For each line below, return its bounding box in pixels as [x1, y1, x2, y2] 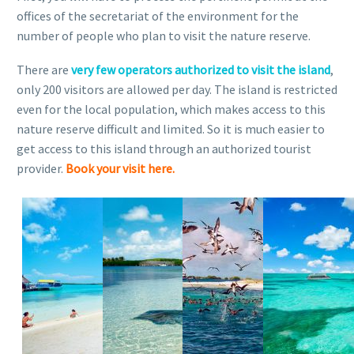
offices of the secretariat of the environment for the [17, 7, 299, 24]
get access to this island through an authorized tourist [17, 140, 311, 156]
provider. [17, 160, 66, 176]
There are [17, 61, 71, 77]
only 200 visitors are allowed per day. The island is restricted [17, 81, 337, 97]
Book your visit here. [66, 160, 175, 176]
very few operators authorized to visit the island [71, 61, 330, 77]
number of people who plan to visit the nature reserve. [17, 27, 311, 43]
